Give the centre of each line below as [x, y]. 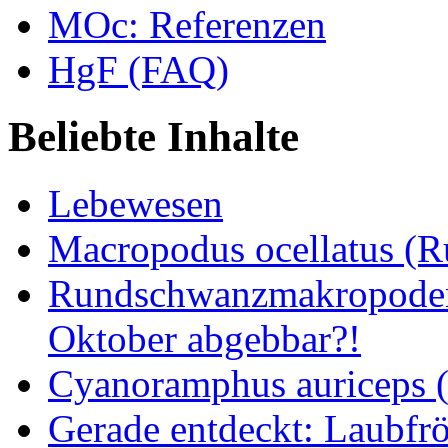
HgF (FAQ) [138, 70]
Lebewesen [135, 203]
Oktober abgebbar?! [204, 338]
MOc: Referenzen [187, 25]
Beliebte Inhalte [153, 137]
